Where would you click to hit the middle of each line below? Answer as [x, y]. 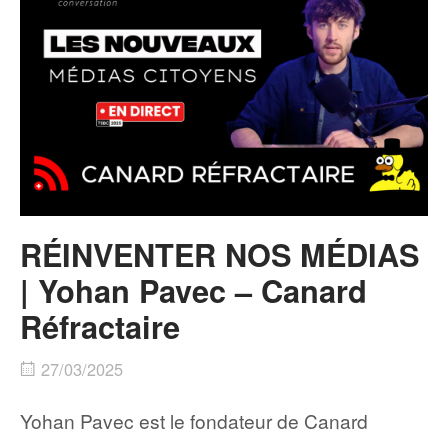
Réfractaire [100, 326]
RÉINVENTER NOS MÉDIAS [219, 254]
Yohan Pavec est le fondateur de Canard [194, 420]
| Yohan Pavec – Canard [193, 290]
